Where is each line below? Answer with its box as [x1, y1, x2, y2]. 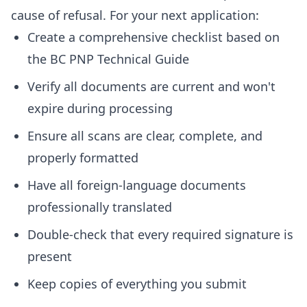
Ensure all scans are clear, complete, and [27, 127, 262, 144]
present [27, 248, 72, 265]
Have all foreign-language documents [27, 177, 246, 193]
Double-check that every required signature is [27, 226, 293, 243]
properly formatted [27, 149, 138, 166]
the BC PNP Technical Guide [27, 51, 189, 67]
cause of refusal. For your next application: [11, 7, 259, 23]
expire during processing [27, 100, 173, 116]
